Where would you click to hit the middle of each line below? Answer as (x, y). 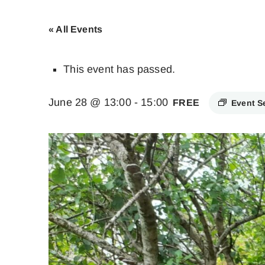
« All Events (76, 29)
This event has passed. (119, 69)
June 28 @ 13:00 (90, 102)
